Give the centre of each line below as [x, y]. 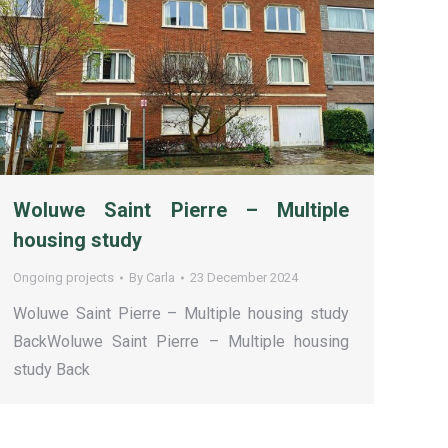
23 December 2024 [244, 278]
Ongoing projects [63, 278]
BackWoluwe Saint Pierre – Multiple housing [181, 342]
